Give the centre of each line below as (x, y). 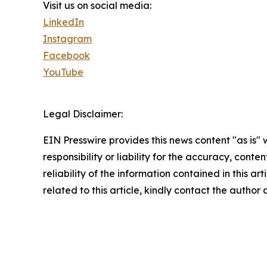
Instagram (67, 38)
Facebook (66, 55)
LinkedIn (63, 22)
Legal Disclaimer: (83, 114)
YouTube (63, 72)
